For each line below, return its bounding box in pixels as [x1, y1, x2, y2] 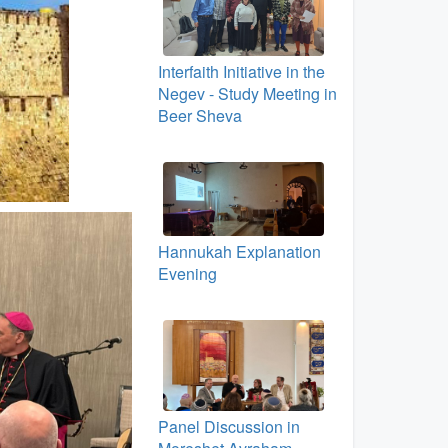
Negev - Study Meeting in [157, 81, 337, 105]
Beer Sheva [157, 103, 242, 127]
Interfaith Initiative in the [157, 59, 325, 83]
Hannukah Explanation [157, 240, 321, 264]
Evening [157, 262, 217, 286]
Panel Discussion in [157, 414, 300, 438]
